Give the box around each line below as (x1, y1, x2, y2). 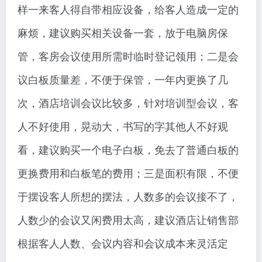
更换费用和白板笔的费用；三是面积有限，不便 (18, 165, 239, 181)
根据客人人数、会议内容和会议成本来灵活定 (18, 235, 228, 251)
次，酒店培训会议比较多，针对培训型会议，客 (18, 95, 239, 111)
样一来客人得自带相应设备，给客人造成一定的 (18, 1, 239, 17)
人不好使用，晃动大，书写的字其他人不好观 (18, 118, 228, 134)
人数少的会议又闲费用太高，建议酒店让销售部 (18, 212, 239, 227)
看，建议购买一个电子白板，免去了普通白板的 (18, 142, 239, 157)
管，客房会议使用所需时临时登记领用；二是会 (18, 48, 239, 64)
